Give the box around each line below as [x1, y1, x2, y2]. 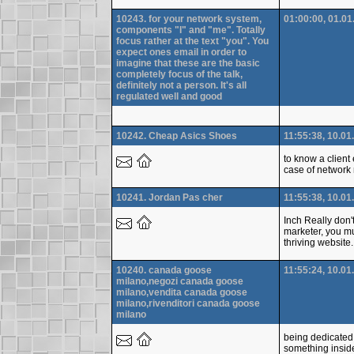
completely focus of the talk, [115, 68, 243, 80]
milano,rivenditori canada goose [115, 297, 260, 309]
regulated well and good [115, 90, 222, 102]
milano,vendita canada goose [115, 286, 247, 298]
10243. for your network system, [115, 13, 262, 24]
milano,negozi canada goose [115, 275, 243, 287]
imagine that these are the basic [115, 57, 260, 69]
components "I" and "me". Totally [115, 24, 265, 36]
